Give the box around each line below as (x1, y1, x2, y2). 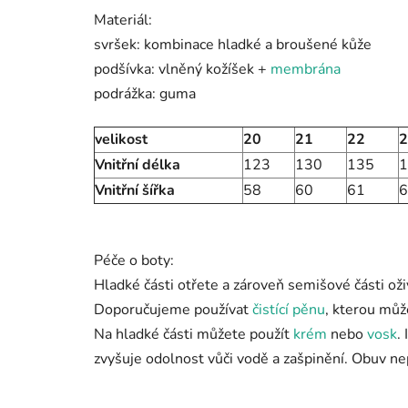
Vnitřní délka (95, 155, 180, 176)
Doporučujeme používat (94, 300, 252, 321)
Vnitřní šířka (95, 180, 175, 201)
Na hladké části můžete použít (94, 324, 293, 345)
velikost (95, 129, 151, 150)
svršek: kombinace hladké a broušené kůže (94, 35, 372, 56)
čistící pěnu (252, 300, 325, 321)
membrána (270, 59, 341, 80)
